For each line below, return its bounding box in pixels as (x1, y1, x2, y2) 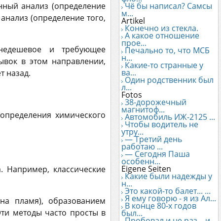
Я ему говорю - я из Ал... (125, 193, 216, 204)
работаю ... (121, 141, 163, 152)
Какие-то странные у (125, 60, 203, 71)
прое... (121, 37, 147, 48)
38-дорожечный (125, 97, 186, 108)
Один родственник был (125, 74, 214, 85)
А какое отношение (125, 30, 199, 41)
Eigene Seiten (121, 163, 171, 174)
